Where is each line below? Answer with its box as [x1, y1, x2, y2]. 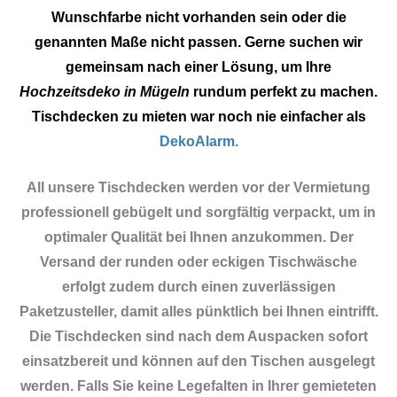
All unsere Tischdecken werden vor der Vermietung [27, 179, 370, 195]
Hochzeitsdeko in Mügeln [19, 83, 190, 99]
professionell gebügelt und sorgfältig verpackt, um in [21, 204, 376, 220]
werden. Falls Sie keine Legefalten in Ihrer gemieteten [20, 378, 377, 393]
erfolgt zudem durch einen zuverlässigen [61, 278, 336, 294]
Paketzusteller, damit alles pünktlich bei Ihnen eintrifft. [19, 303, 378, 319]
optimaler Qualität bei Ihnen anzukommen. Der [43, 229, 354, 245]
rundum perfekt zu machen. [190, 83, 378, 99]
